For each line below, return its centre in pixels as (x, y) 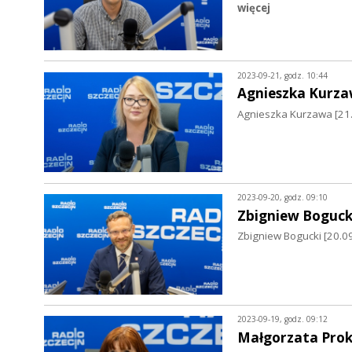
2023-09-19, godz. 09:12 (282, 319)
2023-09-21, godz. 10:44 (282, 75)
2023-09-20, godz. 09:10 (282, 197)
